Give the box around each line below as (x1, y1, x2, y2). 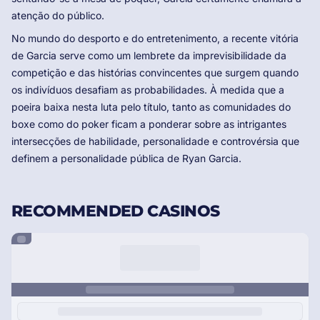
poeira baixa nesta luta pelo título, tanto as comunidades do (11, 101, 291, 114)
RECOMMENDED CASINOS (11, 201, 220, 221)
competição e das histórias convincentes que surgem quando (11, 66, 299, 79)
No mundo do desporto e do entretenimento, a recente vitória (11, 32, 299, 45)
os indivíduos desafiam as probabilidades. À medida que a (11, 84, 284, 96)
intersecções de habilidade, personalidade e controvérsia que (11, 135, 299, 148)
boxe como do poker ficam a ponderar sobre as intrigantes (11, 118, 286, 131)
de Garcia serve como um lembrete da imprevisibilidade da (11, 49, 286, 62)
